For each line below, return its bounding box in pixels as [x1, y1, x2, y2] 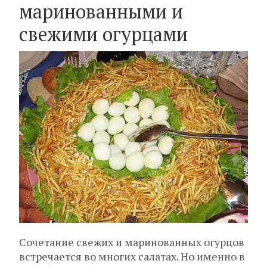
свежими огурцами [19, 21, 188, 47]
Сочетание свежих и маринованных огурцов [19, 235, 244, 250]
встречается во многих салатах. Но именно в [19, 249, 245, 264]
